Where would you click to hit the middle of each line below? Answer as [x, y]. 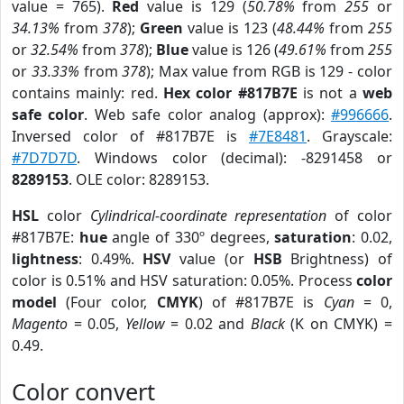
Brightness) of [337, 259]
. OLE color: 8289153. [139, 179]
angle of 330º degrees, [191, 237]
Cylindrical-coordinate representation [208, 216]
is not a [330, 93]
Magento [40, 324]
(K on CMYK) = [339, 324]
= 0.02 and [207, 324]
